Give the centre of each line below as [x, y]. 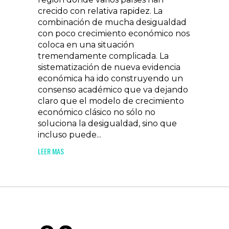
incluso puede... [70, 135]
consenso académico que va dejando [113, 90]
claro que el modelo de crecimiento [111, 101]
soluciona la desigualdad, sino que [107, 123]
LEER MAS [51, 151]
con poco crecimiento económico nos [114, 33]
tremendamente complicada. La [103, 56]
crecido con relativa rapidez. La [100, 11]
